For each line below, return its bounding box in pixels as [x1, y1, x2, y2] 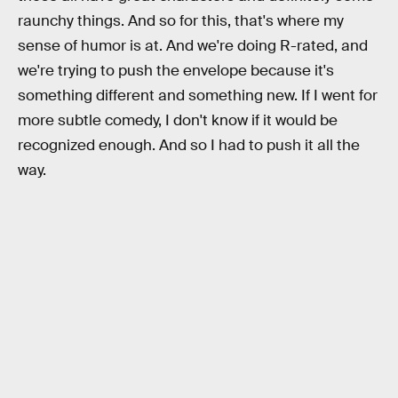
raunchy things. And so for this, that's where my [18, 12, 344, 31]
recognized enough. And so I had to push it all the [18, 136, 360, 155]
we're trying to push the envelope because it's [18, 61, 334, 81]
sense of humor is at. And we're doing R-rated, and [18, 36, 368, 56]
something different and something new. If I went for [18, 86, 378, 106]
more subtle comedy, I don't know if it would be [18, 111, 338, 131]
